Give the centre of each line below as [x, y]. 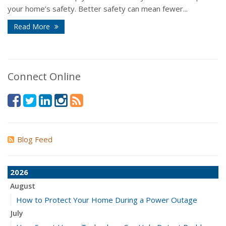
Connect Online [44, 77]
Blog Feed [35, 139]
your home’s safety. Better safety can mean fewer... [98, 9]
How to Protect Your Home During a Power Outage [107, 200]
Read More [33, 27]
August [23, 186]
